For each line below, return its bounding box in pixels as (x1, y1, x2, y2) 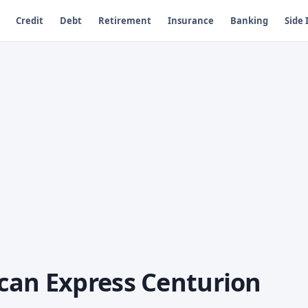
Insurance (167, 14, 214, 27)
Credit (15, 14, 43, 27)
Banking (230, 14, 268, 27)
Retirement (98, 14, 151, 27)
